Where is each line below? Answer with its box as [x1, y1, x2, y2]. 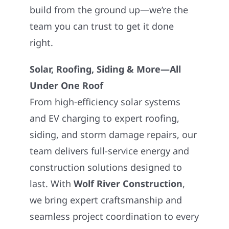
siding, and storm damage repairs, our [30, 128, 197, 141]
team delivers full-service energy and [30, 145, 190, 157]
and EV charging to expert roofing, [30, 112, 180, 125]
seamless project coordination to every [30, 210, 199, 223]
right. [30, 36, 54, 49]
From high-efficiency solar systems [30, 96, 181, 108]
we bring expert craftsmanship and [30, 194, 182, 207]
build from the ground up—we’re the [30, 4, 189, 16]
